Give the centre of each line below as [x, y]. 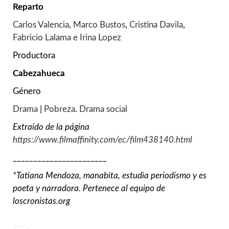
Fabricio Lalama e [45, 38]
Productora [34, 56]
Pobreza [60, 109]
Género [27, 91]
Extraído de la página [51, 127]
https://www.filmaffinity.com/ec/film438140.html [102, 140]
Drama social [103, 109]
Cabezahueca [39, 74]
